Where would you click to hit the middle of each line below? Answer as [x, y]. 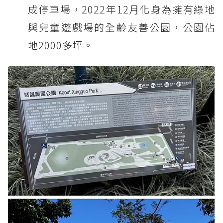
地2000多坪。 [61, 45]
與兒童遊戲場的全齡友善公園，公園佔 [121, 27]
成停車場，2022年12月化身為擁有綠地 [121, 9]
